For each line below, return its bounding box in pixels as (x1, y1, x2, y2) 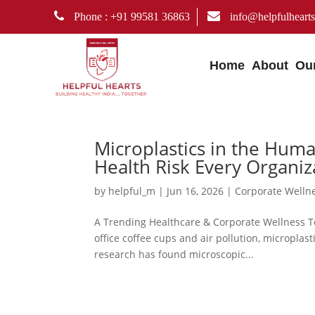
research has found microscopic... (94, 247, 255, 261)
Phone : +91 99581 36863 (71, 11, 191, 22)
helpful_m (108, 184, 156, 198)
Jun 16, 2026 (167, 184, 224, 198)
